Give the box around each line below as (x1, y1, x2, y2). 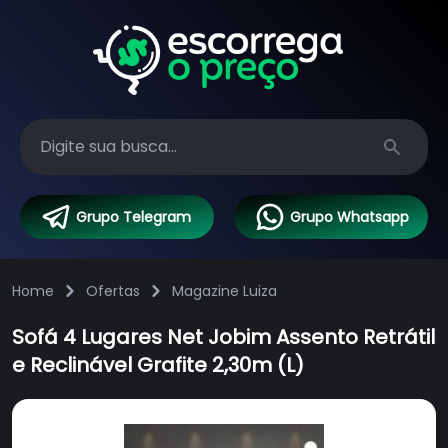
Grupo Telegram (76, 207, 191, 228)
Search (391, 156, 440, 177)
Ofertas (86, 281, 140, 302)
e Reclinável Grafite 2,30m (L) (12, 351, 304, 380)
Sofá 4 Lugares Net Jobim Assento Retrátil (12, 323, 435, 352)
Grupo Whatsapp (290, 207, 409, 228)
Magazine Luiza (172, 281, 277, 302)
